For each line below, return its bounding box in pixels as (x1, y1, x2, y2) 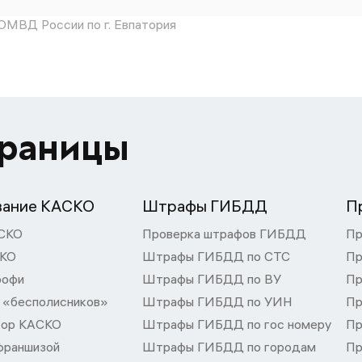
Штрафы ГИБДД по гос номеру (142, 316, 331, 332)
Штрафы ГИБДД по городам (142, 339, 316, 355)
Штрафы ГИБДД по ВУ (142, 271, 281, 287)
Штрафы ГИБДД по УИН (142, 293, 293, 309)
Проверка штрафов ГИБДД (142, 225, 306, 242)
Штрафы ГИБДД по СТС (142, 248, 290, 264)
